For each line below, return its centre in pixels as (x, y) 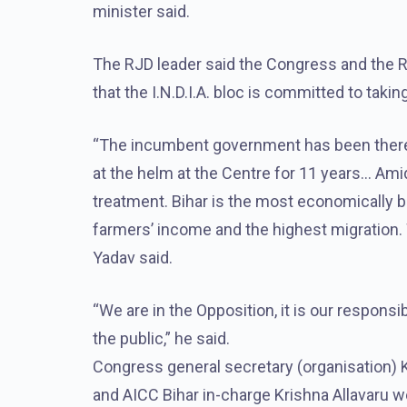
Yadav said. (133, 258)
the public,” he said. (161, 338)
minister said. (141, 11)
